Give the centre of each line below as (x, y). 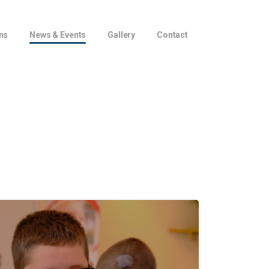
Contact (172, 35)
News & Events (58, 35)
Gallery (122, 35)
